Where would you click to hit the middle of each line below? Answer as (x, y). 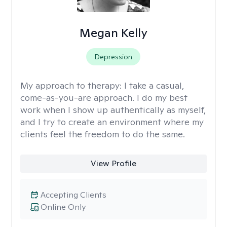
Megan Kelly (113, 33)
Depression (113, 57)
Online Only (63, 207)
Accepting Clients (73, 195)
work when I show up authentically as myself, (113, 110)
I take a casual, (154, 85)
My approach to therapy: (72, 85)
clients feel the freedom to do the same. (103, 134)
